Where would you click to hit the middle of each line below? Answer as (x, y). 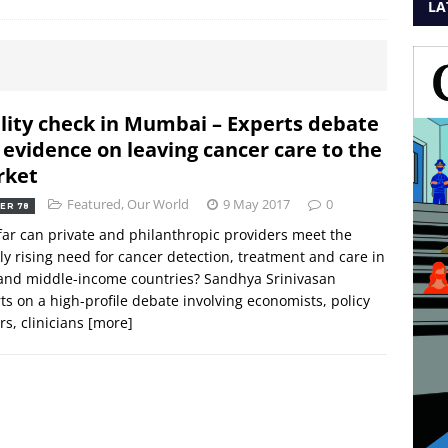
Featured (93, 203)
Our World (157, 203)
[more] (110, 322)
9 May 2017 (256, 203)
